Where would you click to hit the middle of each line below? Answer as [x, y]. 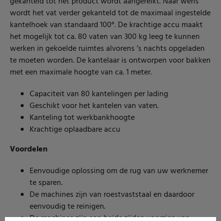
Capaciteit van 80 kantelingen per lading [99, 94]
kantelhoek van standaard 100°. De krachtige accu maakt [106, 25]
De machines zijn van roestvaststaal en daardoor [112, 195]
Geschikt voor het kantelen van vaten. [94, 106]
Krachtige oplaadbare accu [75, 130]
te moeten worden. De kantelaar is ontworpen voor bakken [110, 61]
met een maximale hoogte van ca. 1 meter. [81, 73]
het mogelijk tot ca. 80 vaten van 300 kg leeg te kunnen [105, 37]
